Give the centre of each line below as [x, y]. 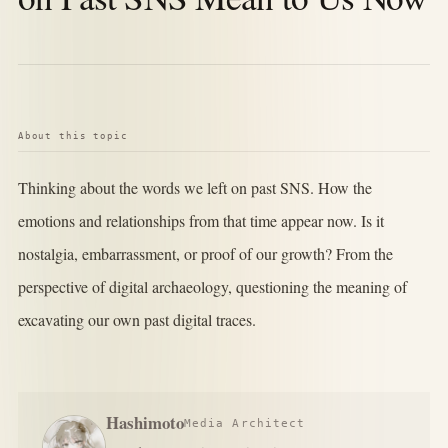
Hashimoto [144, 423]
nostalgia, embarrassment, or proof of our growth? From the [205, 254]
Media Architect [244, 423]
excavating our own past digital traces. [136, 320]
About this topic [72, 136]
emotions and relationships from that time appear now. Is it [200, 221]
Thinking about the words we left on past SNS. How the [194, 188]
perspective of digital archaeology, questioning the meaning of [212, 287]
